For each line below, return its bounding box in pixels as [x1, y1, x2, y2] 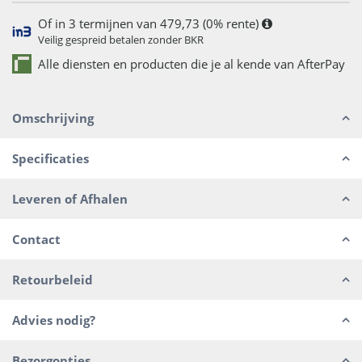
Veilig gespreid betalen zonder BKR [37, 32, 204, 47]
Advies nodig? [12, 311, 95, 328]
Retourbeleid [12, 271, 93, 288]
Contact [12, 230, 61, 247]
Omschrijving [12, 109, 94, 126]
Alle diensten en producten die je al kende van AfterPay [37, 55, 345, 72]
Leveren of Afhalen [12, 190, 128, 207]
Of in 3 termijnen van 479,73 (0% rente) [37, 15, 259, 32]
